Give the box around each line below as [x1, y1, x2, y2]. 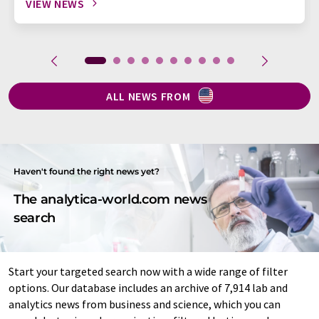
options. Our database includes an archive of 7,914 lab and [9, 280, 288, 295]
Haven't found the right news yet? [14, 165, 160, 177]
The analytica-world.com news [14, 191, 208, 207]
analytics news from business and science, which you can [9, 296, 281, 311]
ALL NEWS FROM [106, 88, 193, 103]
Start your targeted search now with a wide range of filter [9, 263, 288, 278]
